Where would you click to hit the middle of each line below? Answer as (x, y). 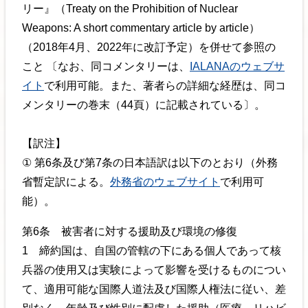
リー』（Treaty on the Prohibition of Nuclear (130, 9)
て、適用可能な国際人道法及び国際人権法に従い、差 (154, 289)
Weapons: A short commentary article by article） (141, 28)
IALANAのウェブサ (237, 67)
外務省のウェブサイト (165, 182)
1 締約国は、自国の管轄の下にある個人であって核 (152, 250)
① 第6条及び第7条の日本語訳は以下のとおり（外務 (150, 163)
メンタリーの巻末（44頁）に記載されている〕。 (144, 105)
